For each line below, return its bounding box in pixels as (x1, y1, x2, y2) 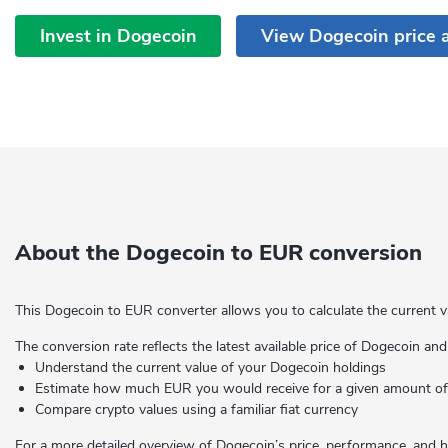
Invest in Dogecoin (39, 23, 197, 48)
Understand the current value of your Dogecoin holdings (35, 358, 386, 377)
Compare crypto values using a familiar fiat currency (35, 400, 358, 419)
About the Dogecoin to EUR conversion (15, 238, 422, 268)
